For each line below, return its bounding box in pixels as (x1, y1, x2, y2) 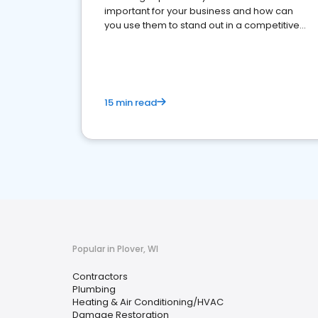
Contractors (72, 270, 128, 283)
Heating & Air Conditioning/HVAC (72, 295, 224, 309)
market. (104, 33, 140, 46)
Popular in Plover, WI (72, 243, 158, 255)
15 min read (104, 96, 157, 109)
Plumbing (72, 283, 116, 296)
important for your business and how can (104, 4, 293, 18)
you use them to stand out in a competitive (104, 18, 300, 32)
